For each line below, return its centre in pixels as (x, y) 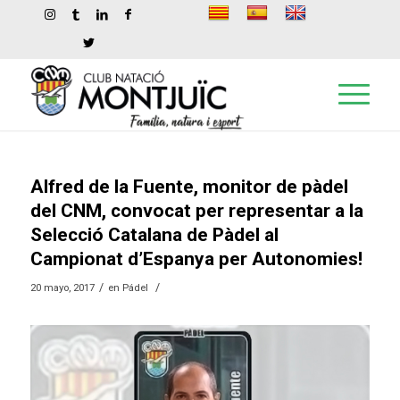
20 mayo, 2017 (62, 287)
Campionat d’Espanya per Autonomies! (196, 259)
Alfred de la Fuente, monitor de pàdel (189, 187)
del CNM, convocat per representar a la (196, 211)
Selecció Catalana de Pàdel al (154, 235)
